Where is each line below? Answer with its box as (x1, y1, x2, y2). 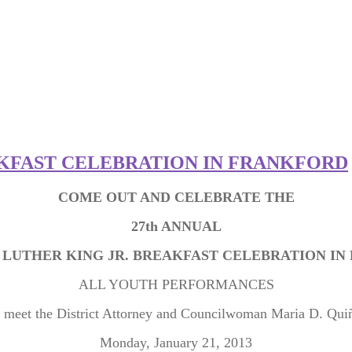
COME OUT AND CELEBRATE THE (57, 189, 295, 205)
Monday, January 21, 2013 (100, 334, 252, 350)
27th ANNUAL (130, 218, 222, 234)
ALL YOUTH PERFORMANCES (78, 276, 274, 292)
